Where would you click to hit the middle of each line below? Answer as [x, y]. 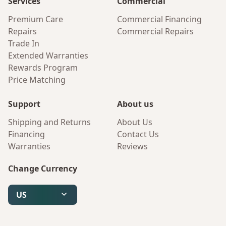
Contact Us [138, 134]
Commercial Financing [159, 19]
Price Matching [37, 80]
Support [24, 104]
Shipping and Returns [49, 122]
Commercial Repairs [155, 31]
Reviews [132, 146]
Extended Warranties [48, 55]
